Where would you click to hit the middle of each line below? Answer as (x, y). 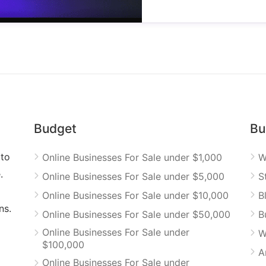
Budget (56, 129)
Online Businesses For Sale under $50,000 (137, 214)
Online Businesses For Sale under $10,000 (136, 195)
